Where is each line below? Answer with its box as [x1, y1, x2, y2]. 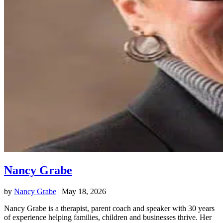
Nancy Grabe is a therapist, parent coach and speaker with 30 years [4, 204, 215, 213]
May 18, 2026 [62, 187, 106, 196]
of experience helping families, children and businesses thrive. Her [4, 213, 212, 222]
